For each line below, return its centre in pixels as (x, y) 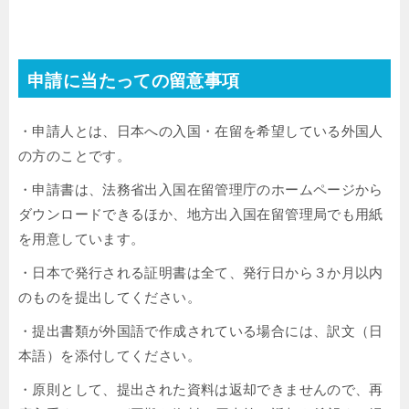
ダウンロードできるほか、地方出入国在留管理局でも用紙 (201, 214)
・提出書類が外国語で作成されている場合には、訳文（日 (201, 331)
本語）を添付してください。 (110, 356)
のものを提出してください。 (110, 297)
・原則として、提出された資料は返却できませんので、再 (201, 389)
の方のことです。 (74, 156)
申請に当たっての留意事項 (134, 81)
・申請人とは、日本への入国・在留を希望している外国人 (201, 131)
